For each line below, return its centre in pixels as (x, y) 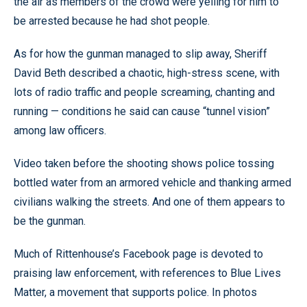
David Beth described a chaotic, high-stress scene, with (147, 73)
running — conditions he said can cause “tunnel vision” (142, 111)
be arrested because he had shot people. (112, 21)
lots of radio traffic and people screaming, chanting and (144, 92)
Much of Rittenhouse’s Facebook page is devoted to (138, 254)
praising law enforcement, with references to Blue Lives (147, 273)
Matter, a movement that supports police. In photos (135, 292)
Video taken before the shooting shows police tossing (144, 163)
